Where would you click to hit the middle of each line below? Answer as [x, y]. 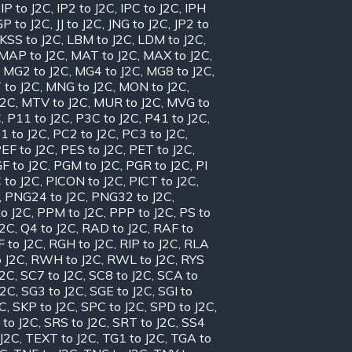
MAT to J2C [104, 55]
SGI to [175, 290]
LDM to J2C [170, 39]
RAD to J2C [115, 227]
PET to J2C [161, 149]
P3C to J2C [107, 117]
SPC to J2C [113, 306]
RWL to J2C [141, 259]
